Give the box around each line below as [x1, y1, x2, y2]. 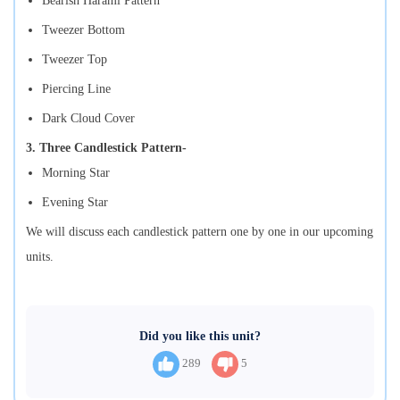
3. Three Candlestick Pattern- [26, 140, 187, 154]
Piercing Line [42, 81, 111, 96]
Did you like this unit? [139, 329, 261, 343]
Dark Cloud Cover [42, 111, 135, 125]
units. [26, 249, 57, 263]
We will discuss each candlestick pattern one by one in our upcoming [26, 224, 373, 238]
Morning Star [42, 165, 110, 179]
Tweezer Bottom [42, 22, 129, 37]
